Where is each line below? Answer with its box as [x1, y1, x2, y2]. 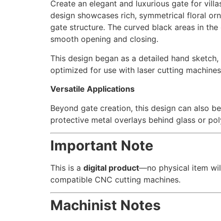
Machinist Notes [50, 197, 161, 214]
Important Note [50, 137, 153, 154]
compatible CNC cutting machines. [50, 175, 181, 185]
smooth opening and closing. [50, 34, 158, 44]
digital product [83, 163, 139, 173]
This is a [50, 163, 83, 173]
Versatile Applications [50, 84, 135, 94]
